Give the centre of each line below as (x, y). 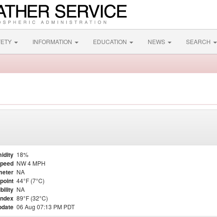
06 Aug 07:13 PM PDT (46, 207)
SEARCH (199, 41)
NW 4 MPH (31, 163)
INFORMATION (53, 41)
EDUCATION (111, 41)
